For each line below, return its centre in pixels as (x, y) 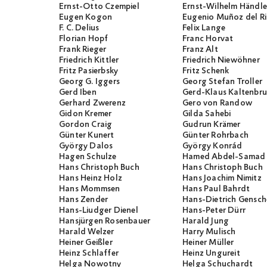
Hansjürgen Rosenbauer (105, 221)
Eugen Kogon (86, 18)
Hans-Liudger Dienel (99, 211)
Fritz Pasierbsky (89, 71)
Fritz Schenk (206, 71)
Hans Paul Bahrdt (216, 189)
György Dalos (86, 146)
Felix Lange (204, 28)
